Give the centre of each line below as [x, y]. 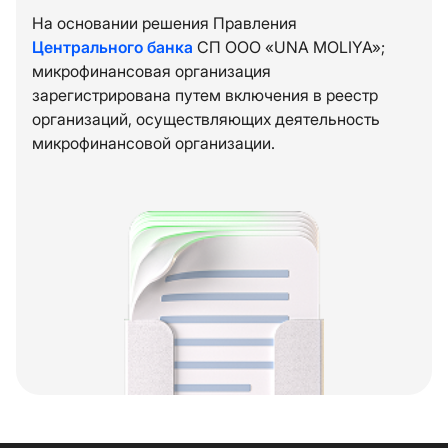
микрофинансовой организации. [153, 143]
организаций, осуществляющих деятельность [206, 119]
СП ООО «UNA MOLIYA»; [289, 47]
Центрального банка [112, 47]
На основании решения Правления [164, 23]
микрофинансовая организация [151, 71]
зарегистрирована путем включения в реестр [205, 95]
